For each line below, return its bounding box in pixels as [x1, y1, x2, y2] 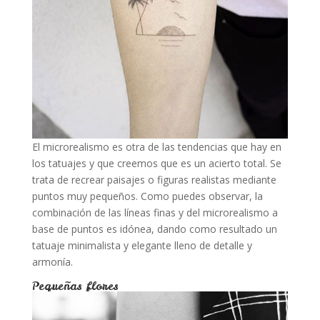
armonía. [31, 255, 73, 269]
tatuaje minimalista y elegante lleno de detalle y [31, 239, 252, 252]
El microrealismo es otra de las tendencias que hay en [31, 140, 281, 154]
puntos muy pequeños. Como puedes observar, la [31, 189, 263, 203]
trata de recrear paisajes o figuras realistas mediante [31, 173, 276, 186]
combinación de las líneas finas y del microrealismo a [31, 206, 278, 219]
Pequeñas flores [31, 278, 118, 294]
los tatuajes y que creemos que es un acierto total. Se [31, 156, 281, 170]
